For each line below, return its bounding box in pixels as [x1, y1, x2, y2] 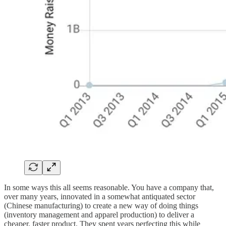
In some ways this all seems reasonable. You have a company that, [4, 183, 214, 192]
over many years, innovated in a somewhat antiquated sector [4, 192, 195, 201]
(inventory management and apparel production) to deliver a [4, 210, 194, 219]
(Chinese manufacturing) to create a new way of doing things [4, 201, 198, 210]
